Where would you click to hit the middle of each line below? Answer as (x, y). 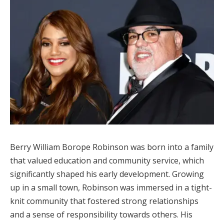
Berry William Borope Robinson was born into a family (112, 147)
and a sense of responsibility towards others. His (101, 214)
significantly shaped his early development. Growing (107, 174)
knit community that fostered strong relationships (104, 201)
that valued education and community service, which (107, 160)
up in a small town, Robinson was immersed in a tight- (111, 187)
